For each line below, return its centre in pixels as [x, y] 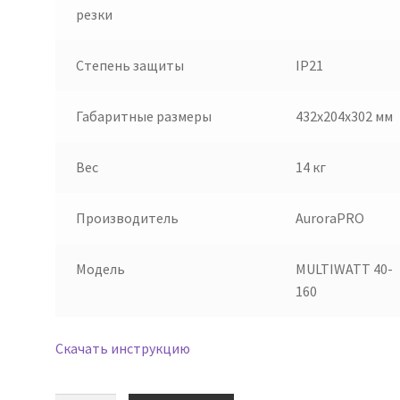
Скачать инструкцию [123, 348]
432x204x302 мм [344, 116]
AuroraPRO [329, 217]
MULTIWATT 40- [344, 268]
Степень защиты [129, 65]
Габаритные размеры [143, 116]
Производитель [127, 217]
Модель [100, 268]
